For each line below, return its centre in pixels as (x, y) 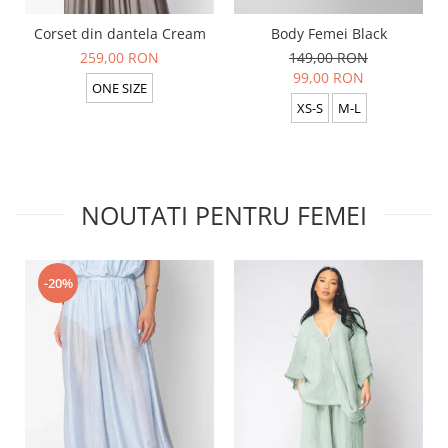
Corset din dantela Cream (119, 34)
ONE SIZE (119, 88)
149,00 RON (328, 58)
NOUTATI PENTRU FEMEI (224, 215)
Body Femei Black (328, 34)
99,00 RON (328, 78)
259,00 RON (119, 58)
